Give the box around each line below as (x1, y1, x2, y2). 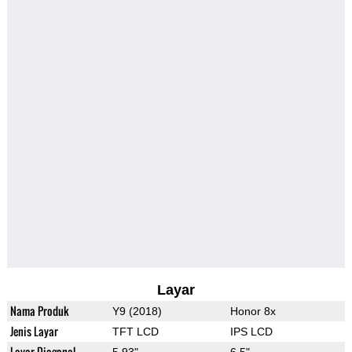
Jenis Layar (9, 323, 58, 340)
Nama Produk (9, 302, 69, 320)
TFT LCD (112, 325, 159, 339)
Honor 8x (229, 305, 276, 318)
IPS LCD (229, 325, 273, 339)
